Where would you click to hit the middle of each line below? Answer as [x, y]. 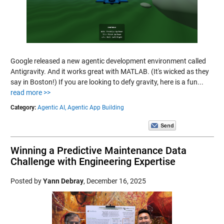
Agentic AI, [51, 107]
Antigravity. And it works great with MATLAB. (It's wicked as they [109, 71]
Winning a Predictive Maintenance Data [98, 150]
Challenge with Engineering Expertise [93, 161]
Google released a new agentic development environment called [108, 61]
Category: [23, 107]
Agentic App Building [95, 107]
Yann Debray [63, 181]
